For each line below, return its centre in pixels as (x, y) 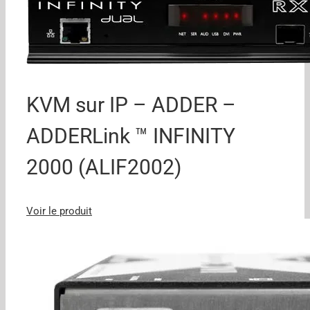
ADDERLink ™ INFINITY (131, 136)
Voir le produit (59, 211)
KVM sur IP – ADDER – (131, 104)
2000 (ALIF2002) (104, 167)
